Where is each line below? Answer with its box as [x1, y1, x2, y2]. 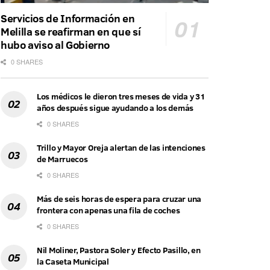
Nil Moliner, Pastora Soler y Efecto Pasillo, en [37, 244, 201, 257]
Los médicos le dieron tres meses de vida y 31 [37, 90, 206, 103]
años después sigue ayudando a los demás [37, 102, 194, 115]
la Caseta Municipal [37, 256, 109, 268]
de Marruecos [37, 153, 88, 166]
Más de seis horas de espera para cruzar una [37, 193, 201, 206]
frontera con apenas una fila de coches [37, 204, 180, 217]
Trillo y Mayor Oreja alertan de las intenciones [37, 142, 206, 154]
